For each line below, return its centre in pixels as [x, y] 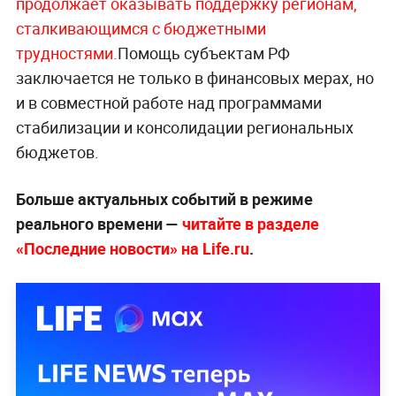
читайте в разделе [250, 223]
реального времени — [99, 223]
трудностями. [66, 53]
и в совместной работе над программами [168, 102]
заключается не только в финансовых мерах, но [194, 77]
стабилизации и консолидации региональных [184, 127]
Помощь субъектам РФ [203, 53]
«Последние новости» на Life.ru [132, 248]
